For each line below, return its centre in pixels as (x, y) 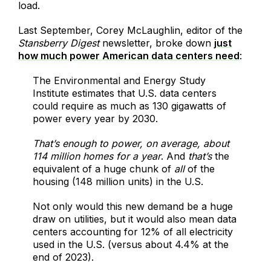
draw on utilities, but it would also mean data (135, 219)
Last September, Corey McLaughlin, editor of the (130, 31)
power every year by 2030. (95, 119)
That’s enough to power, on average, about (131, 144)
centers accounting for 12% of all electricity (133, 232)
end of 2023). (63, 257)
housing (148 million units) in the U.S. (118, 182)
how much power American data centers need (129, 56)
